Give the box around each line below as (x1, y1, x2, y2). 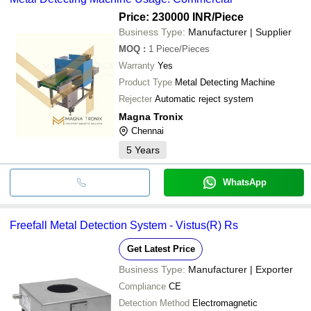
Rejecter (119, 93, 152, 104)
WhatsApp (222, 176, 267, 187)
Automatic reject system (155, 93, 253, 104)
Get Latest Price (126, 243, 195, 254)
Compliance (119, 280, 166, 292)
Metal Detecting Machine (175, 76, 275, 87)
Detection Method (119, 297, 190, 308)
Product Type (119, 76, 172, 87)
